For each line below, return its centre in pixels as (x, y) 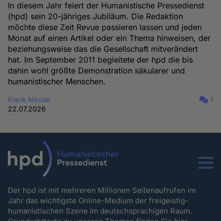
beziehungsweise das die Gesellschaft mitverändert (103, 49)
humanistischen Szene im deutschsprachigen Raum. (101, 211)
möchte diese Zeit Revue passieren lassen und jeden (105, 27)
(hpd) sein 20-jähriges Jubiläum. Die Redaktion (96, 17)
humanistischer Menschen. (57, 82)
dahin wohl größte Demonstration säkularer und (97, 71)
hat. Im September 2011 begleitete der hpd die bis (101, 60)
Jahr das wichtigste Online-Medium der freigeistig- (98, 200)
